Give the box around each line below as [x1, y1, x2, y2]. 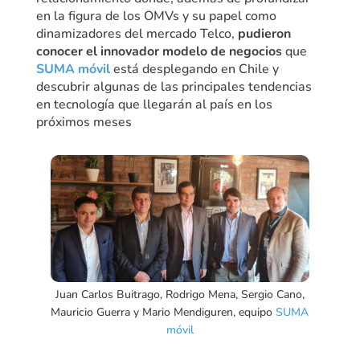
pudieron [237, 24, 291, 43]
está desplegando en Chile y [109, 59, 279, 78]
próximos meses [35, 112, 132, 131]
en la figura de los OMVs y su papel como [35, 6, 276, 25]
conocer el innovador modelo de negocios [35, 42, 282, 60]
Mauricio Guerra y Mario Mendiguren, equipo [51, 304, 276, 320]
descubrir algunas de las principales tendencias [35, 77, 312, 96]
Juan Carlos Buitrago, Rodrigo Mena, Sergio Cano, [55, 286, 305, 302]
